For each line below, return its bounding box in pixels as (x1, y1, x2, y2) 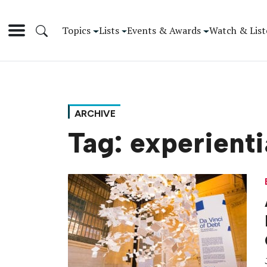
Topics (62, 23, 91, 37)
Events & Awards (127, 23, 201, 37)
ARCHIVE (74, 108, 116, 120)
